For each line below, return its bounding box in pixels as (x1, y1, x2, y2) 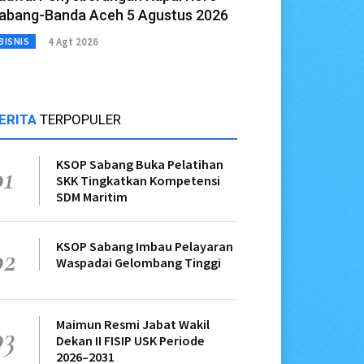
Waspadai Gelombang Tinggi (56, 254, 221, 271)
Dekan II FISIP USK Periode (56, 332, 205, 349)
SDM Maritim (56, 188, 128, 206)
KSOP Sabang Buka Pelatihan (56, 156, 223, 173)
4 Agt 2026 (48, 34, 98, 49)
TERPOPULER (40, 111, 121, 128)
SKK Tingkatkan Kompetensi (56, 172, 220, 189)
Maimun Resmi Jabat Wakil (56, 316, 210, 333)
